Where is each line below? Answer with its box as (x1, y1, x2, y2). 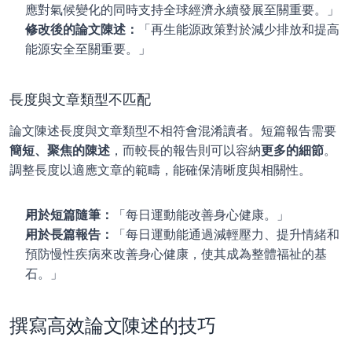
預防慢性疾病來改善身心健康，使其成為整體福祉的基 (25, 246, 327, 262)
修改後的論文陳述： (25, 21, 138, 37)
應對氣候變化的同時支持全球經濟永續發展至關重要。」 (25, 2, 339, 17)
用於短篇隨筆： (25, 207, 113, 222)
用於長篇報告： (25, 226, 113, 242)
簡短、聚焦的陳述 (9, 142, 110, 158)
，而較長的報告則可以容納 (110, 142, 261, 158)
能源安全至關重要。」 (25, 41, 151, 57)
